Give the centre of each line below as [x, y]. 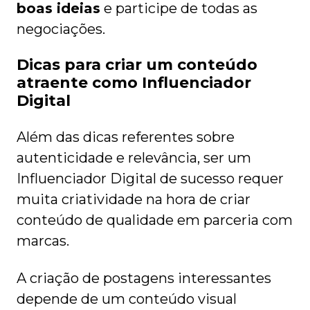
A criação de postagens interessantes [144, 279]
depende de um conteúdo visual [127, 299]
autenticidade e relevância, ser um [134, 158]
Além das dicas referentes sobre [126, 137]
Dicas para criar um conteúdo [137, 65]
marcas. [45, 241]
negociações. [61, 29]
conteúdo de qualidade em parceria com [155, 220]
